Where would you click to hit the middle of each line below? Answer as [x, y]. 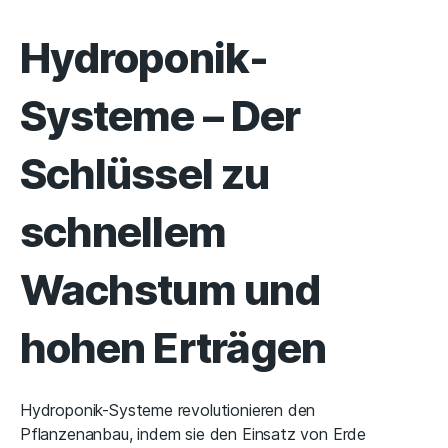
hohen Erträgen [173, 348]
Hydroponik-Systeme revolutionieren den [168, 410]
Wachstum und [170, 290]
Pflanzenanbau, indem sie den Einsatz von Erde [193, 434]
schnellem [123, 232]
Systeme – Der [160, 116]
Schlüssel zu [144, 174]
